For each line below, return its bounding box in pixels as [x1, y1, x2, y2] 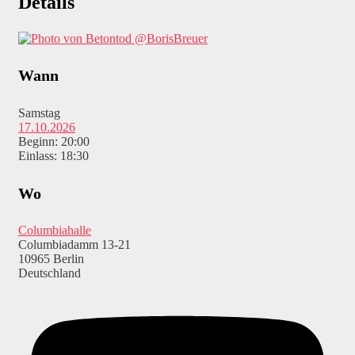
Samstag [18, 106, 60, 120]
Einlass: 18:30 [18, 149, 89, 163]
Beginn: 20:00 [18, 135, 90, 149]
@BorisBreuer [135, 31, 208, 45]
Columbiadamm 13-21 [18, 238, 131, 252]
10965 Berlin [18, 252, 84, 266]
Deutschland [18, 266, 81, 281]
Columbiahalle [18, 223, 91, 238]
